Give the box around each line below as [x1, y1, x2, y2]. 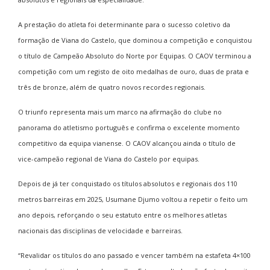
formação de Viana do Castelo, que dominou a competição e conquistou [18, 35, 252, 45]
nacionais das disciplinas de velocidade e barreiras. [18, 225, 183, 235]
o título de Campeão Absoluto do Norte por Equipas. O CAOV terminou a [18, 51, 251, 60]
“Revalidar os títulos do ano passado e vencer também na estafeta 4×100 [18, 250, 251, 260]
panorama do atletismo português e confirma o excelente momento [18, 122, 240, 132]
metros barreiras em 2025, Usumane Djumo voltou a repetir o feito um [18, 194, 248, 204]
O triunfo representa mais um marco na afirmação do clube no [18, 107, 222, 116]
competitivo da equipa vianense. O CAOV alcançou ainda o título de [18, 138, 236, 148]
